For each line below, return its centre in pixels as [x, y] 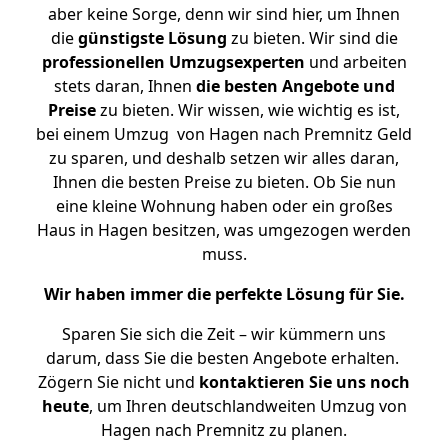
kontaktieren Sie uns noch [304, 382]
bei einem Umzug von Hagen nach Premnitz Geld [224, 134]
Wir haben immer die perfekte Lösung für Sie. [224, 294]
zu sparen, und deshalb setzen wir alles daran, [224, 158]
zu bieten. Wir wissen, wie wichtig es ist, [248, 110]
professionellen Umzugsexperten [173, 62]
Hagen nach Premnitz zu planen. [224, 430]
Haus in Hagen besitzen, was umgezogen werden [224, 230]
